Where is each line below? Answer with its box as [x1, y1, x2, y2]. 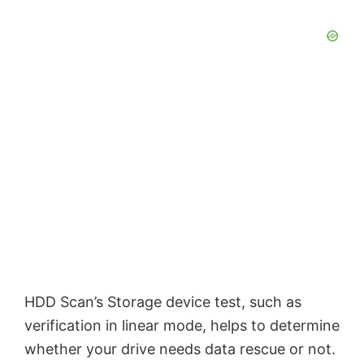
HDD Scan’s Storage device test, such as [24, 292, 301, 310]
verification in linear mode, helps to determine [24, 316, 340, 334]
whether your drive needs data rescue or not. [24, 340, 336, 357]
